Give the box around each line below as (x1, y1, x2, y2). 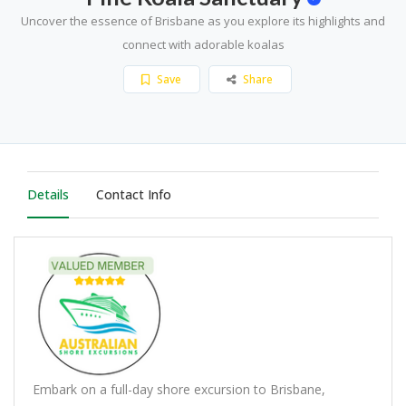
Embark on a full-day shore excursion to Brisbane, (33, 380, 325, 398)
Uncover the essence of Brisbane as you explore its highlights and (21, 12, 385, 29)
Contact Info (96, 185, 171, 203)
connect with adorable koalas (121, 35, 285, 53)
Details (27, 185, 69, 203)
